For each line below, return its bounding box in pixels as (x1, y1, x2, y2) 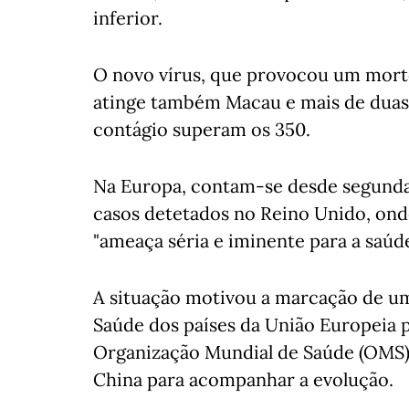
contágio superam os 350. (93, 118, 310, 141)
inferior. (93, 6, 163, 29)
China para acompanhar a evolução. (93, 368, 393, 391)
